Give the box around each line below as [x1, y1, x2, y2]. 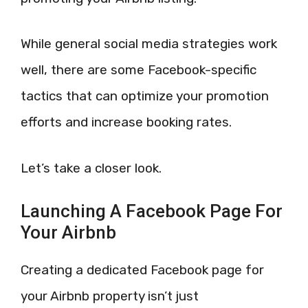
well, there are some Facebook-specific [21, 62, 256, 78]
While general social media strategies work [21, 36, 277, 52]
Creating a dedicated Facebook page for [21, 262, 264, 278]
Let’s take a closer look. [21, 159, 162, 176]
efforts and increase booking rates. [21, 114, 232, 130]
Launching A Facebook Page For [21, 201, 283, 221]
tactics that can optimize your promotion [21, 88, 269, 104]
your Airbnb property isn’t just [21, 288, 199, 304]
